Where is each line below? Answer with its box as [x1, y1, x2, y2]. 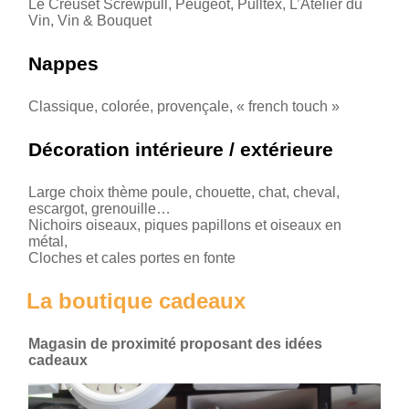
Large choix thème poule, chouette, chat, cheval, [28, 184, 340, 200]
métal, [28, 233, 68, 249]
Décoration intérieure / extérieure [28, 138, 333, 160]
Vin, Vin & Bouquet [28, 12, 152, 28]
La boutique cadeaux [26, 288, 246, 313]
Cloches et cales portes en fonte [28, 249, 236, 266]
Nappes [28, 52, 99, 74]
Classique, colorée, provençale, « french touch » [28, 98, 340, 114]
